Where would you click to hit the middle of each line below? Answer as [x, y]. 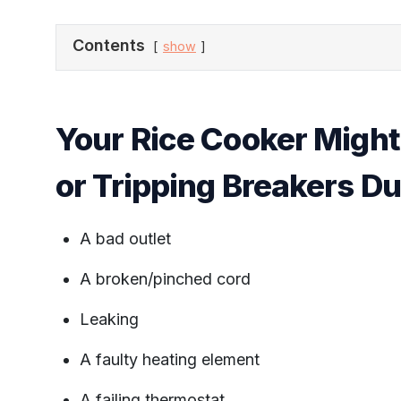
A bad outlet [125, 238]
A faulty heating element [170, 359]
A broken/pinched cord [165, 278]
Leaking [109, 319]
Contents [109, 45]
